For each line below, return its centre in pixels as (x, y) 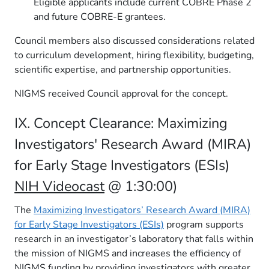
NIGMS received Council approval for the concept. (121, 94)
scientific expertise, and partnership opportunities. (124, 70)
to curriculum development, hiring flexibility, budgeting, (134, 55)
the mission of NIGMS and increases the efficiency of (128, 253)
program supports (204, 225)
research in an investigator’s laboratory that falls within (134, 239)
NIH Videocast (59, 186)
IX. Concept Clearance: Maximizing (121, 123)
